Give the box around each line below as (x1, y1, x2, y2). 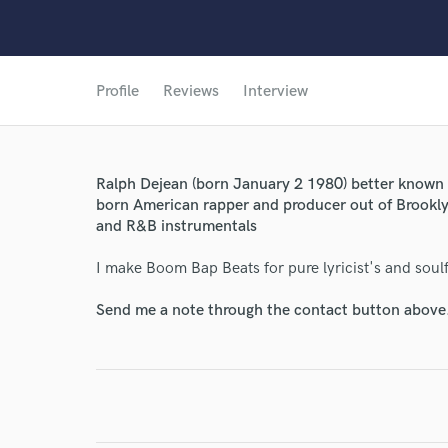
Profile (96, 82, 139, 101)
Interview (243, 82, 308, 101)
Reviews (163, 82, 219, 101)
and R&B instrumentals (96, 217, 257, 236)
